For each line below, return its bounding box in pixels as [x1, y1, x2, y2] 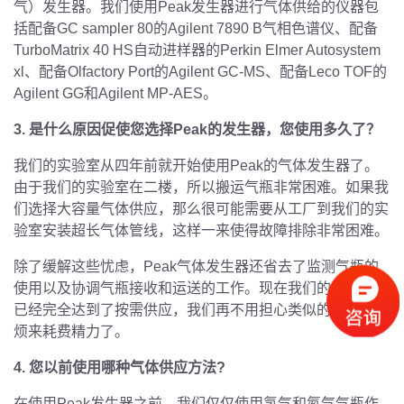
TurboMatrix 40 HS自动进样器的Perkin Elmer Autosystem [14, 41, 381, 58]
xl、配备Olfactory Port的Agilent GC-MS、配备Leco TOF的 [14, 63, 387, 79]
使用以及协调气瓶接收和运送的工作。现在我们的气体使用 [14, 280, 389, 296]
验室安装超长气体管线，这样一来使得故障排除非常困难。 [14, 222, 389, 238]
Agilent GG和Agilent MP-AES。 [14, 85, 217, 101]
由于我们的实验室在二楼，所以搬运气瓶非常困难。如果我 [14, 179, 389, 195]
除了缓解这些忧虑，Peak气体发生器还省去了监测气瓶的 [14, 258, 379, 274]
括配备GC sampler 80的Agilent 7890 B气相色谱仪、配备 [14, 20, 378, 36]
